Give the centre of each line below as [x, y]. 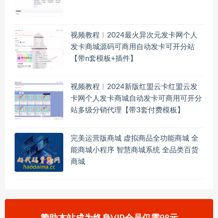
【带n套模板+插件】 [104, 59]
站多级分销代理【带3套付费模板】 [127, 110]
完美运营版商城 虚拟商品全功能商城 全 [135, 139]
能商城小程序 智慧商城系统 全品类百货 [135, 150]
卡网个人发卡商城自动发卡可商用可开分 [136, 99]
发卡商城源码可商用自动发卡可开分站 [133, 47]
